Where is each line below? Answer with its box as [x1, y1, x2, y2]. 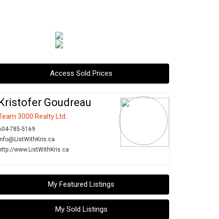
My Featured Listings [48, 180, 114, 189]
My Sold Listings [55, 205, 108, 214]
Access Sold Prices [50, 69, 112, 78]
